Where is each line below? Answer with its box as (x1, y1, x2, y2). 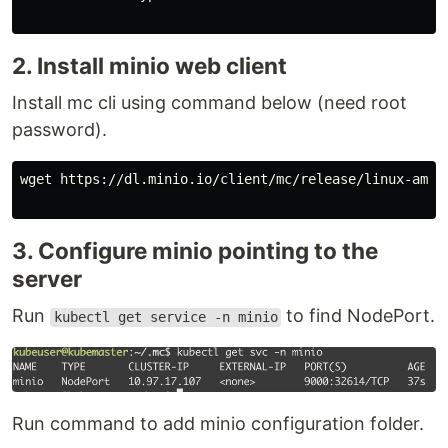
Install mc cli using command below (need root (12, 92, 407, 114)
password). (12, 119, 107, 141)
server (12, 265, 82, 293)
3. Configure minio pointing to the (12, 237, 378, 265)
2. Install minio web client (12, 52, 287, 80)
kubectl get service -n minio (53, 309, 278, 326)
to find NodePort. (281, 305, 436, 327)
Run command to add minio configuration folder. (12, 413, 424, 435)
